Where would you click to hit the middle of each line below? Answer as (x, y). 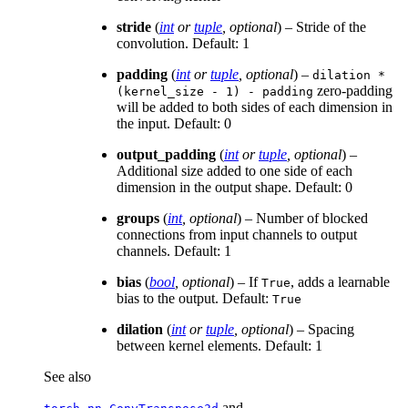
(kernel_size (160, 92)
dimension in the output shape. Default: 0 (235, 188)
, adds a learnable (340, 282)
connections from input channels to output (237, 235)
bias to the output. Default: (194, 299)
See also (67, 377)
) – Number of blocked (302, 219)
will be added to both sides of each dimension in (255, 107)
